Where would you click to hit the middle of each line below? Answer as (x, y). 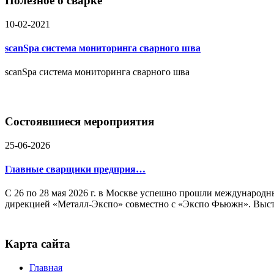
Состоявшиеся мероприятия (80, 121)
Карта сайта (38, 243)
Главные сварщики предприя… (75, 169)
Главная (46, 267)
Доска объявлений (92, 10)
